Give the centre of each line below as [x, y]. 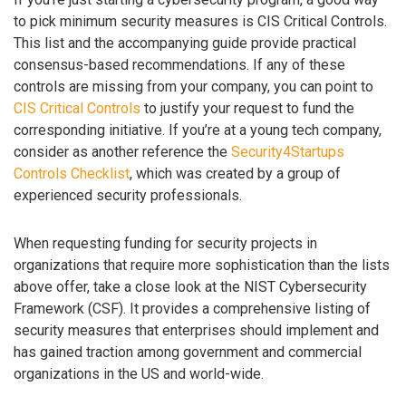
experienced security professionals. [128, 195]
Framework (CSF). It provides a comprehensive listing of [192, 308]
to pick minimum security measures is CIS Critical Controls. [200, 21]
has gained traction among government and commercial [188, 352]
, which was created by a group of [235, 173]
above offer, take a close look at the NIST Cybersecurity [190, 286]
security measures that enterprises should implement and [196, 330]
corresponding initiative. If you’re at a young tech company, [198, 130]
